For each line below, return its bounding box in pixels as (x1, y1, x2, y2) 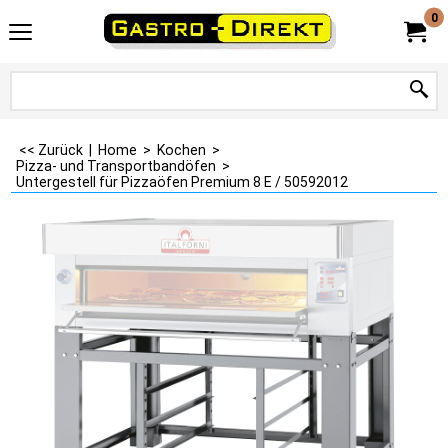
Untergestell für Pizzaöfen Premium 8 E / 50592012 (16, 174, 348, 190)
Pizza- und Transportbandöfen (16, 158, 216, 174)
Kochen (157, 142, 206, 158)
